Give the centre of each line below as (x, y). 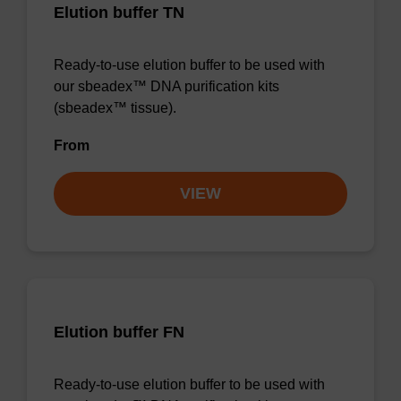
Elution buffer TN (119, 13)
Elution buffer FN (119, 332)
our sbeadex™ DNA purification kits (166, 86)
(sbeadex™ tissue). (115, 108)
